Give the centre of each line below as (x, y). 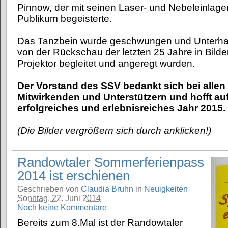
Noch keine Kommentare (62, 207)
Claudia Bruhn (107, 189)
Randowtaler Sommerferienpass (111, 162)
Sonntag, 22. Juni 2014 (59, 198)
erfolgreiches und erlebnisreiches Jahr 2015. (121, 108)
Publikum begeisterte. (65, 18)
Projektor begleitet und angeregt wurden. (106, 63)
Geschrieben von (49, 189)
